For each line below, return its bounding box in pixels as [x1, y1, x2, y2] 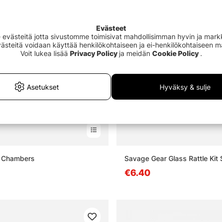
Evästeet [96, 24, 126, 32]
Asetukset [26, 82, 59, 91]
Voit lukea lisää [20, 49, 70, 57]
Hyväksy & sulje [160, 82, 211, 91]
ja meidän [118, 49, 152, 57]
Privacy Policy [69, 49, 117, 57]
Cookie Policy [152, 49, 199, 57]
